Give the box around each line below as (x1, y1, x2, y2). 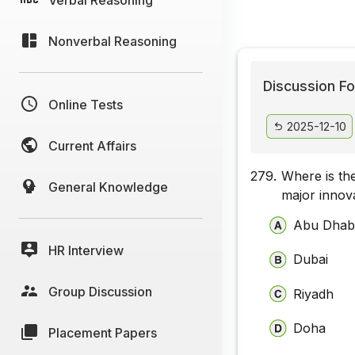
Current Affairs (48, 137, 136, 154)
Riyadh (293, 285, 334, 302)
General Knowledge (48, 178, 168, 195)
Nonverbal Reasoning (48, 32, 177, 49)
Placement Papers (48, 324, 157, 341)
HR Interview (48, 242, 124, 258)
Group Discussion (48, 283, 152, 300)
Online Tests (48, 96, 123, 113)
